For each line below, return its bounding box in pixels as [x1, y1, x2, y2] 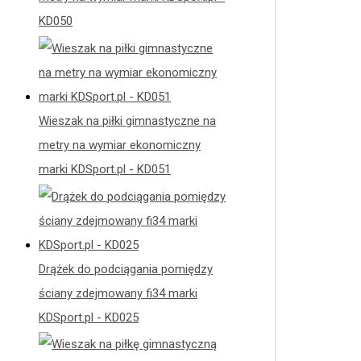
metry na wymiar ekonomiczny [39, 137, 201, 152]
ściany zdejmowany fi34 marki [39, 285, 197, 301]
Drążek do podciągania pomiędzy [39, 261, 213, 276]
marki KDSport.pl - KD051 [39, 161, 171, 176]
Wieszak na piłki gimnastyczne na [39, 113, 216, 128]
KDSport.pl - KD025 [39, 309, 139, 325]
